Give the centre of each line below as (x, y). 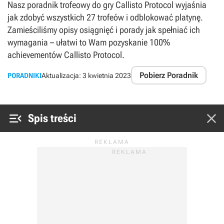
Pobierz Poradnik (169, 75)
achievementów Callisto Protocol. (66, 55)
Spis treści (52, 118)
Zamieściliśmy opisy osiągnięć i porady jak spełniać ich (104, 30)
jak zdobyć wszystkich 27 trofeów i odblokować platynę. (105, 17)
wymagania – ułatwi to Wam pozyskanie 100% (89, 42)
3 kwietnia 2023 (107, 75)
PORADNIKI (24, 75)
